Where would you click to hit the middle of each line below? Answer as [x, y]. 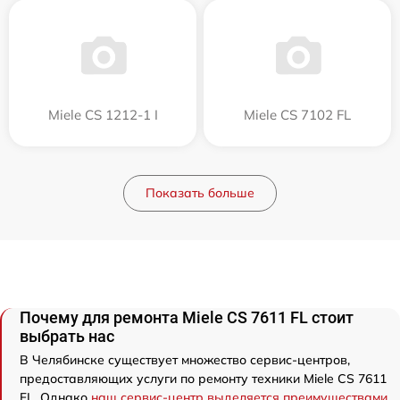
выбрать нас [67, 336]
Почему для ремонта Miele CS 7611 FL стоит [187, 317]
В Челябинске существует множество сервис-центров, [185, 360]
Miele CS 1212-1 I [103, 115]
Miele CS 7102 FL [297, 115]
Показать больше [200, 193]
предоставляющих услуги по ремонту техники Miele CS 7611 [203, 379]
